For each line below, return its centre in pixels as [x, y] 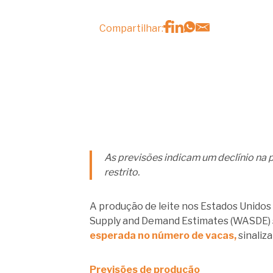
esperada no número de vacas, [163, 236]
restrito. [122, 172]
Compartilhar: [131, 29]
